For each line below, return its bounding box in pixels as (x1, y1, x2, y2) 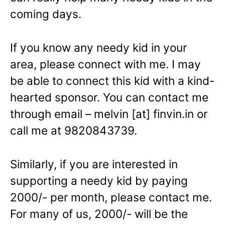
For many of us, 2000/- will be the (10, 206, 188, 220)
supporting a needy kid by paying (10, 173, 188, 187)
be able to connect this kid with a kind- (10, 74, 214, 88)
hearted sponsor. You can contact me (10, 90, 208, 104)
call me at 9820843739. (10, 124, 137, 138)
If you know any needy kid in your (10, 41, 187, 55)
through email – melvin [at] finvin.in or (10, 107, 207, 121)
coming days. (10, 7, 81, 21)
